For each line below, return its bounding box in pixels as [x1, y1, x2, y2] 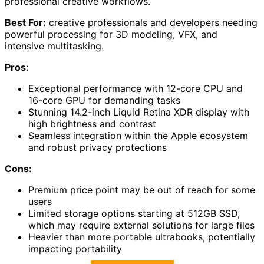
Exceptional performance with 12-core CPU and [28, 82, 243, 94]
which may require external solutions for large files [28, 219, 255, 231]
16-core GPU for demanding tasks [28, 94, 180, 106]
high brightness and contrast [28, 117, 156, 130]
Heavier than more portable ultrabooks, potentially [28, 230, 255, 243]
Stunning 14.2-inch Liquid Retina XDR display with [28, 105, 249, 118]
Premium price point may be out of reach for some [28, 183, 255, 196]
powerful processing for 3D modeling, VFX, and [5, 28, 217, 40]
